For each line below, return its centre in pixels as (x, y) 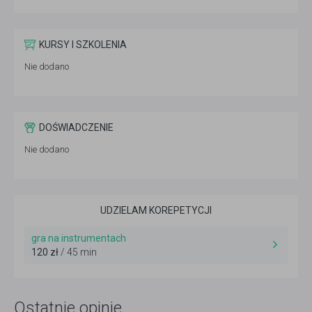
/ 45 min (78, 252)
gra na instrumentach (79, 239)
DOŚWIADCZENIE (76, 128)
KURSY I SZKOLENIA (83, 45)
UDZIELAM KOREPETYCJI (156, 211)
